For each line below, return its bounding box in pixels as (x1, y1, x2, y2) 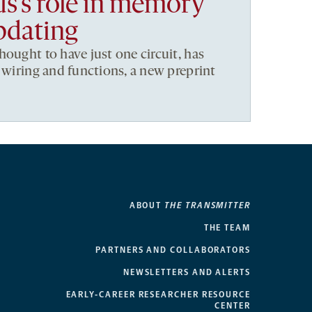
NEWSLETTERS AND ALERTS (123, 267, 251, 278)
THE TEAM (203, 223, 251, 233)
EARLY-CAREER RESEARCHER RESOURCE (65, 290, 251, 300)
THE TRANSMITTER (164, 201, 251, 211)
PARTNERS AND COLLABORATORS (95, 245, 251, 256)
